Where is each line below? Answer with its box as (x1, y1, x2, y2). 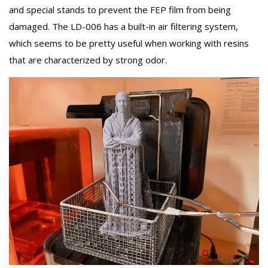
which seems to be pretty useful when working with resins (9, 37, 249, 50)
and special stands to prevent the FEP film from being (9, 4, 231, 16)
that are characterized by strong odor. (9, 54, 167, 66)
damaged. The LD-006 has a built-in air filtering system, (9, 20, 238, 33)
